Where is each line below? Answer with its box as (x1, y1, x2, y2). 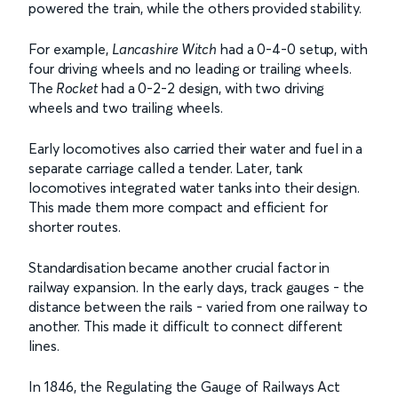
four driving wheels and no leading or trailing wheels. (28, 60, 352, 77)
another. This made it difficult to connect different (28, 317, 343, 335)
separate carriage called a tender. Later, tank (28, 159, 304, 177)
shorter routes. (28, 218, 121, 235)
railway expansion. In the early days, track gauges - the (28, 278, 365, 296)
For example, (28, 40, 112, 58)
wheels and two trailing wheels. (28, 99, 223, 116)
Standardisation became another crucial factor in (28, 259, 330, 276)
